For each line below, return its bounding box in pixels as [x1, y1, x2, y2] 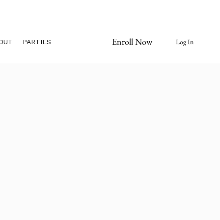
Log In [175, 37, 193, 46]
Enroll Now [111, 36, 152, 48]
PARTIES [22, 38, 51, 46]
